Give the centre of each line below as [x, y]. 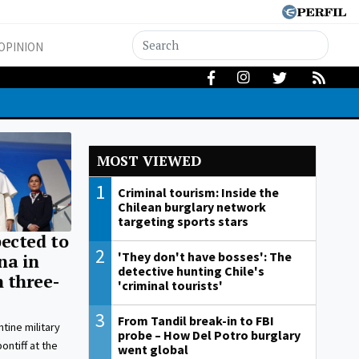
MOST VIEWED [149, 161]
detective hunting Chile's [192, 271]
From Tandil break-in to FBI [196, 321]
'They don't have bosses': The [205, 257]
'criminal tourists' [171, 286]
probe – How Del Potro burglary [210, 335]
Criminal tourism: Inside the [199, 193]
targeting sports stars [184, 222]
